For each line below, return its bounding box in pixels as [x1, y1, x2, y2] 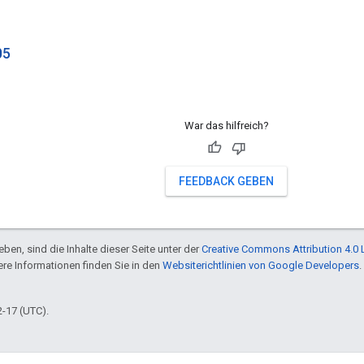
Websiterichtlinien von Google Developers [162, 259, 359, 272]
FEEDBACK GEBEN [179, 175, 274, 188]
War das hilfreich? [184, 119, 269, 132]
